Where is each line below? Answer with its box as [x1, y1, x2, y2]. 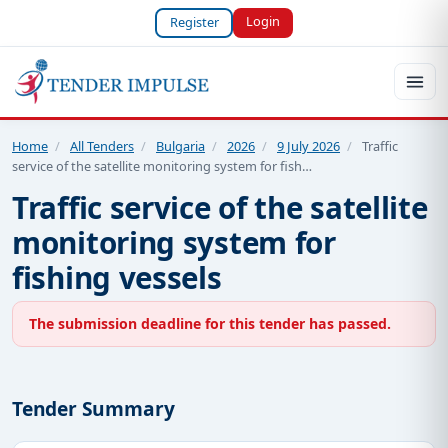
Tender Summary [12, 395, 175, 423]
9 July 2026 [277, 136, 340, 155]
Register [169, 13, 219, 32]
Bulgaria [156, 136, 205, 155]
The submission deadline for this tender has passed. [29, 313, 391, 333]
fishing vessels [12, 256, 222, 298]
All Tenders [70, 136, 134, 155]
